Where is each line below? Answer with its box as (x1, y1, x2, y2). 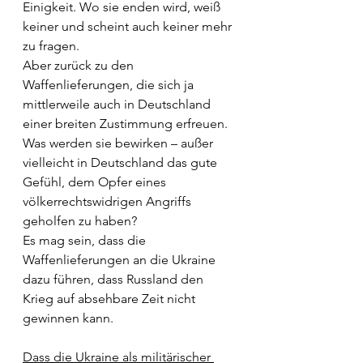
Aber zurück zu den (23, 58, 137, 73)
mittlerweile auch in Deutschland (23, 96, 214, 112)
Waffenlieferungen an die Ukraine (23, 252, 219, 267)
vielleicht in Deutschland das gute (23, 155, 220, 170)
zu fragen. (23, 38, 79, 53)
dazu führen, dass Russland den (23, 271, 207, 287)
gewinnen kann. (23, 310, 117, 326)
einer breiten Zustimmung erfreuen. (23, 116, 231, 131)
